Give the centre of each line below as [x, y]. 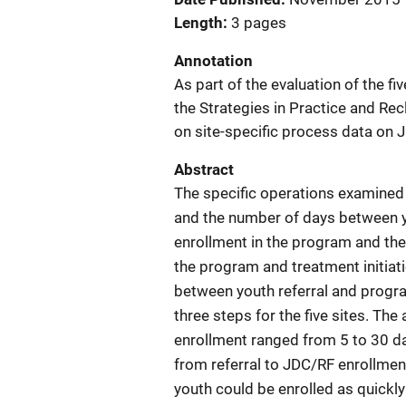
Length [198, 23]
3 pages [259, 23]
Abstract [204, 169]
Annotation [213, 61]
